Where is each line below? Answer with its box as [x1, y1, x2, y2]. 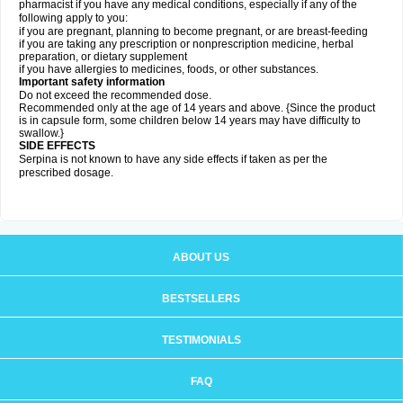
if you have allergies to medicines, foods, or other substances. [19, 63, 318, 76]
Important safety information [19, 76, 165, 88]
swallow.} [19, 127, 64, 139]
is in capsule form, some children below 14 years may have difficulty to [19, 114, 361, 127]
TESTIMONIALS [161, 334, 241, 346]
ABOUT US [173, 251, 229, 264]
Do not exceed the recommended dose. [19, 89, 211, 102]
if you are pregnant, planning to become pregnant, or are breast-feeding [19, 25, 368, 38]
